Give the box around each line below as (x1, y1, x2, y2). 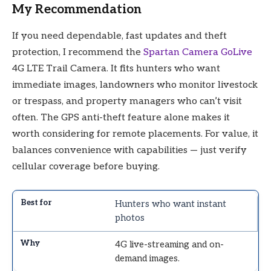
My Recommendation (12, 2, 142, 18)
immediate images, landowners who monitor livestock (12, 79, 258, 91)
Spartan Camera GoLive (143, 47, 252, 59)
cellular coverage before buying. (12, 161, 160, 173)
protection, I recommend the (12, 47, 143, 59)
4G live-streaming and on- (115, 238, 224, 250)
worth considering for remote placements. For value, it (12, 128, 258, 140)
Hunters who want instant (115, 198, 227, 209)
